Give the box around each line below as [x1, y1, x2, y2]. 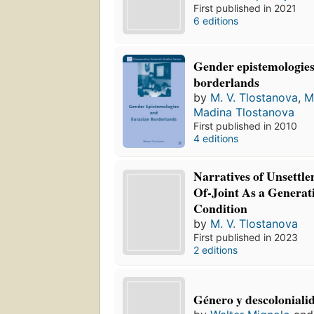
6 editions [193, 14, 239, 27]
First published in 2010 [193, 119, 298, 132]
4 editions [193, 132, 239, 144]
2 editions [193, 244, 238, 257]
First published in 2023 [193, 231, 299, 244]
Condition [193, 199, 248, 218]
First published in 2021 [193, 1, 297, 14]
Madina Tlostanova [193, 104, 295, 119]
